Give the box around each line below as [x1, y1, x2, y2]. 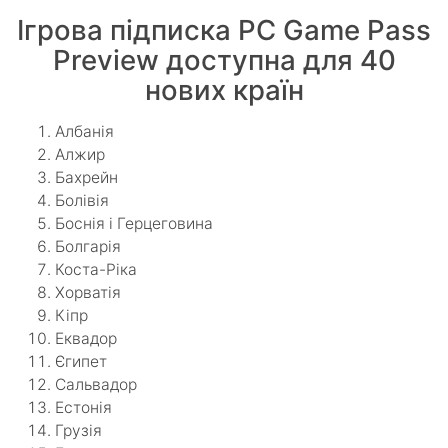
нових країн [144, 72, 304, 107]
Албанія [55, 121, 114, 141]
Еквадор [55, 328, 117, 348]
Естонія [55, 397, 112, 417]
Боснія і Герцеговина [55, 213, 213, 233]
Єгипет [55, 351, 107, 371]
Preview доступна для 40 [52, 42, 396, 77]
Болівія [55, 190, 109, 210]
